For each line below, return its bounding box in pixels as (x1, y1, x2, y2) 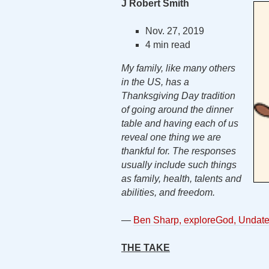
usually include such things (121, 160, 237, 170)
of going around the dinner (121, 104, 233, 115)
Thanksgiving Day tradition (121, 91, 235, 101)
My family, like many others (121, 63, 235, 73)
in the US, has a (121, 77, 189, 87)
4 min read (145, 40, 190, 50)
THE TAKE (121, 243, 170, 253)
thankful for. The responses (121, 146, 236, 156)
